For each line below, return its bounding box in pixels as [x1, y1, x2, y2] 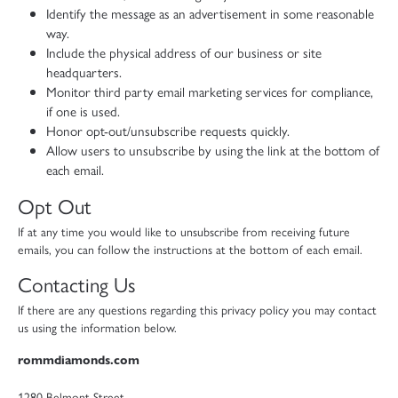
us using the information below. [18, 317, 177, 336]
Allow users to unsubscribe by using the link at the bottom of [46, 139, 379, 160]
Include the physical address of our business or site [46, 42, 322, 62]
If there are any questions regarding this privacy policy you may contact [18, 299, 377, 318]
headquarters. [46, 61, 122, 82]
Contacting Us [18, 268, 136, 298]
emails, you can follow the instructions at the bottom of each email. [18, 239, 362, 258]
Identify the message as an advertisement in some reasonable [46, 3, 374, 23]
